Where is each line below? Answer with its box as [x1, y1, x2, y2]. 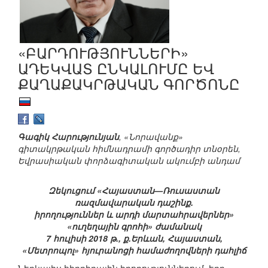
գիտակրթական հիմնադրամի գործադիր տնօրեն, [18, 142, 240, 155]
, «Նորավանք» [119, 130, 183, 143]
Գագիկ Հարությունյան [18, 130, 119, 143]
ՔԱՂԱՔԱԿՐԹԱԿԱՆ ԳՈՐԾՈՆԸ [18, 72, 240, 94]
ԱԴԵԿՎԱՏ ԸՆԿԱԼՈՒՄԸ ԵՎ [18, 57, 214, 78]
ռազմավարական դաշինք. [75, 196, 193, 209]
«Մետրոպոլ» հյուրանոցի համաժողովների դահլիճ [22, 244, 246, 257]
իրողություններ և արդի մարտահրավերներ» [34, 208, 234, 221]
